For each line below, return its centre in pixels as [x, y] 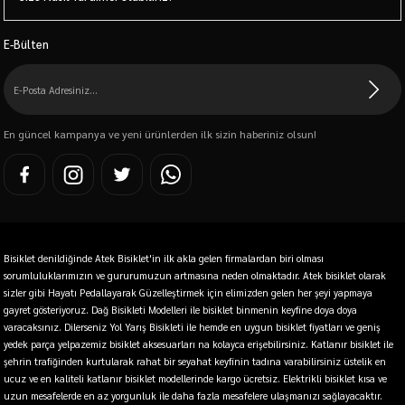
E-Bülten [26, 44]
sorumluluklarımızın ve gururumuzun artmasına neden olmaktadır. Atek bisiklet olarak [195, 275]
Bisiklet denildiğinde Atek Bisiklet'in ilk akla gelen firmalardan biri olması [164, 258]
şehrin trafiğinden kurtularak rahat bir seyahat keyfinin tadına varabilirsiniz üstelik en [195, 361]
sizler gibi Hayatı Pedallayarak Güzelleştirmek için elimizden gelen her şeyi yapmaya [188, 292]
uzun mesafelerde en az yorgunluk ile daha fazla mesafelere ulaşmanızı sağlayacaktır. [193, 396]
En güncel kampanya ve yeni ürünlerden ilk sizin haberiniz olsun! [160, 134]
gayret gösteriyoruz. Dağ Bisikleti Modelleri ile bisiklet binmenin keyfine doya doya [180, 310]
